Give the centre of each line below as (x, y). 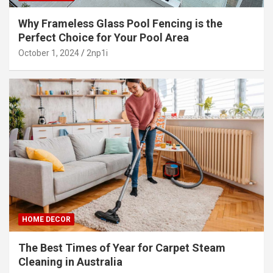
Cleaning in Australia (70, 261)
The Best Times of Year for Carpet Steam (122, 247)
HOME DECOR (46, 219)
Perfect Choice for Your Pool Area (104, 37)
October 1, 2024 (49, 53)
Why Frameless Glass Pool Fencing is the (120, 23)
